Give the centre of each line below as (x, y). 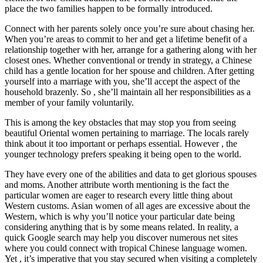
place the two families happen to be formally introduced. (109, 8)
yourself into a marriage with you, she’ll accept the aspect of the (122, 81)
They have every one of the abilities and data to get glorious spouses (131, 174)
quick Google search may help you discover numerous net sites (121, 237)
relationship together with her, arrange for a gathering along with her (131, 49)
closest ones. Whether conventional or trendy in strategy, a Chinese (128, 60)
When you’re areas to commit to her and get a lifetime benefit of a (126, 39)
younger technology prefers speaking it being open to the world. (123, 154)
